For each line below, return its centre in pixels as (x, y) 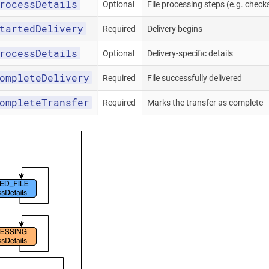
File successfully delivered (195, 78)
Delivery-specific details (190, 53)
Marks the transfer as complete (205, 103)
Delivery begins (175, 29)
